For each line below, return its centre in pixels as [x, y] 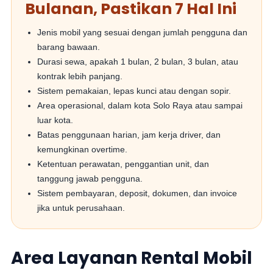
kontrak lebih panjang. [80, 76]
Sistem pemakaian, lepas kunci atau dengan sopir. [134, 91]
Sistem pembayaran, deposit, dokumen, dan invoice [137, 193]
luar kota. [55, 120]
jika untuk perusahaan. [81, 208]
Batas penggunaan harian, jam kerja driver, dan [129, 135]
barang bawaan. [69, 47]
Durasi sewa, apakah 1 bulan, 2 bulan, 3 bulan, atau [138, 62]
